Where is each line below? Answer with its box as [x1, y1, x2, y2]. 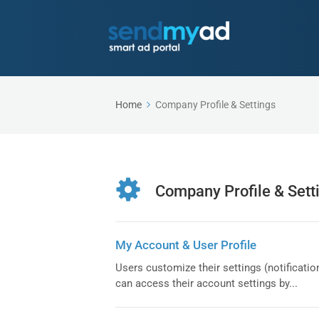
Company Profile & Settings [155, 98, 276, 110]
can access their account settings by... [115, 276, 298, 290]
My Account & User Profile [115, 237, 256, 252]
